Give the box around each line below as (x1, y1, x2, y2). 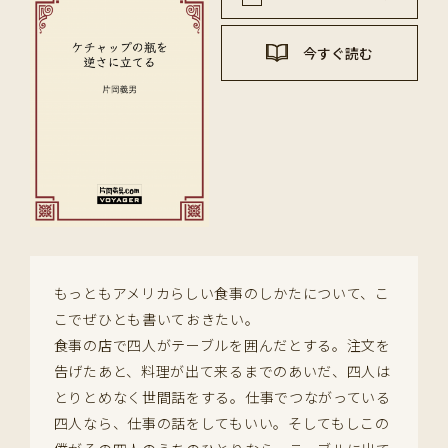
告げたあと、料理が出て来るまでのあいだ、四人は (53, 361, 391, 382)
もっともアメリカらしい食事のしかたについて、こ (53, 283, 390, 304)
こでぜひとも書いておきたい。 (53, 309, 260, 330)
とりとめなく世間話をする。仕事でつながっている (53, 387, 391, 408)
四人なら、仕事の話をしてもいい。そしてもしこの (53, 413, 390, 434)
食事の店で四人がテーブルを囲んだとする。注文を (53, 335, 391, 356)
